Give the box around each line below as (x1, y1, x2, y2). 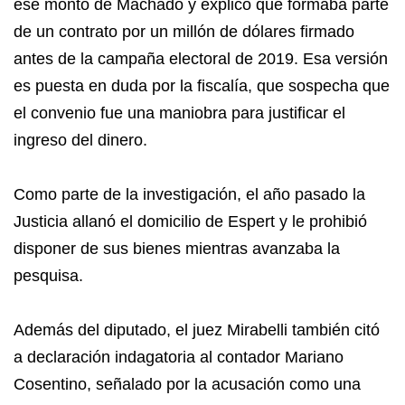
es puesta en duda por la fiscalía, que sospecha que (14, 77, 390, 95)
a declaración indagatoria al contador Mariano (14, 348, 344, 366)
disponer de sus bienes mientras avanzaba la (14, 240, 340, 258)
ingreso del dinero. (14, 131, 147, 149)
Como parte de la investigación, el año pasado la (14, 185, 365, 203)
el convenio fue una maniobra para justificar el (14, 104, 345, 122)
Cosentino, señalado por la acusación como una (14, 375, 361, 393)
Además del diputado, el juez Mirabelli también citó (14, 321, 380, 339)
